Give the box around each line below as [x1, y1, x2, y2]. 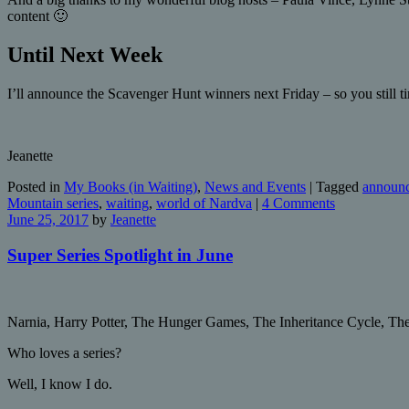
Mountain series [7, 195, 99, 212]
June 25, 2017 [7, 212, 89, 228]
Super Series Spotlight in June [7, 245, 233, 265]
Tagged [316, 179, 362, 195]
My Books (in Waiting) [64, 179, 197, 195]
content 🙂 [7, 8, 68, 25]
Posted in [7, 179, 64, 195]
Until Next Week [7, 43, 163, 68]
